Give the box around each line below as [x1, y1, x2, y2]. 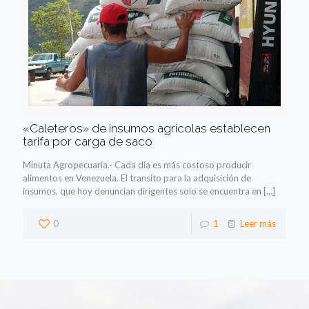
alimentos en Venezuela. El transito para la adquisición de [23, 172, 251, 183]
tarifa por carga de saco [23, 134, 152, 148]
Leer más [240, 217, 276, 229]
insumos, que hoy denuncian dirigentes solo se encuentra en [23, 185, 261, 197]
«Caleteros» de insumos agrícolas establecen [23, 121, 270, 135]
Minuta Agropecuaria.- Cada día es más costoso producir [23, 159, 251, 170]
